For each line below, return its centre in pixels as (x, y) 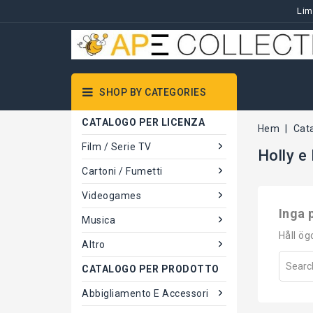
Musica (99, 220)
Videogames (111, 196)
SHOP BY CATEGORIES (153, 92)
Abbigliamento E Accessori (145, 293)
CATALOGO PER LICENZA (143, 122)
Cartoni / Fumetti (122, 171)
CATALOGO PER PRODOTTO (151, 269)
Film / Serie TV (117, 147)
